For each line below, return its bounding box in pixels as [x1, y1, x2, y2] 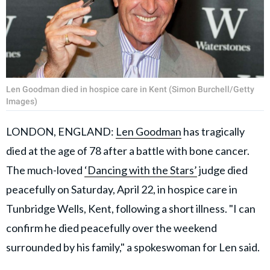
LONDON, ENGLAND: [6, 124, 116, 138]
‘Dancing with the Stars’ [84, 163, 197, 177]
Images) [6, 96, 37, 106]
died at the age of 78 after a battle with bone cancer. [6, 143, 250, 157]
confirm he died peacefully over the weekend [6, 221, 217, 234]
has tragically [181, 124, 245, 138]
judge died [197, 163, 248, 177]
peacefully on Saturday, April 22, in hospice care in [6, 182, 237, 196]
